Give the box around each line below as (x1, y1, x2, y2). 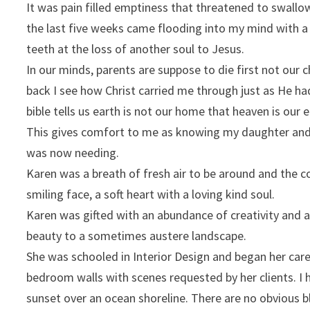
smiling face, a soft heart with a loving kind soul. (26, 185, 275, 202)
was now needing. (26, 144, 120, 161)
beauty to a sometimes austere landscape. (26, 227, 247, 244)
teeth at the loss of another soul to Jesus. (26, 40, 245, 57)
